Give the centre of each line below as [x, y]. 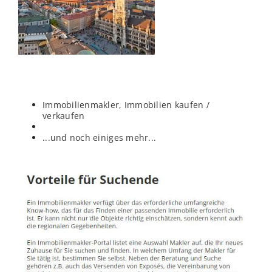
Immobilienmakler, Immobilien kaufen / [126, 104]
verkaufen [64, 115]
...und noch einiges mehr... [100, 137]
